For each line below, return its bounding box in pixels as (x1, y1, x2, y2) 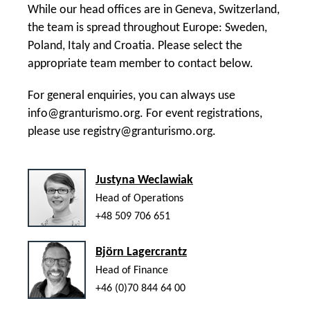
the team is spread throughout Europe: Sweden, (28, 21, 267, 34)
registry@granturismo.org (83, 125, 212, 138)
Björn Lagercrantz (95, 246, 187, 258)
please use (28, 125, 83, 138)
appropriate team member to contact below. (28, 57, 253, 70)
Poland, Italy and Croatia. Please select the (28, 39, 242, 52)
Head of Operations (95, 192, 183, 204)
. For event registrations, (140, 107, 262, 120)
